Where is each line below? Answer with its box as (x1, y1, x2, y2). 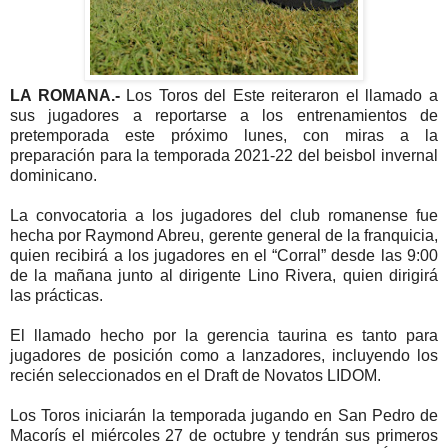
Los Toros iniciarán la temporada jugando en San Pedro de (10, 406, 438, 424)
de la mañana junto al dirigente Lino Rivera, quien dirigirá (10, 266, 438, 284)
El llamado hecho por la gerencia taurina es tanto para (10, 326, 438, 344)
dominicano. (10, 166, 97, 184)
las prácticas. (10, 286, 103, 304)
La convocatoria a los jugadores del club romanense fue (10, 206, 438, 224)
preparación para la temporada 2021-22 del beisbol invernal (10, 146, 438, 164)
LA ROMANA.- (10, 86, 127, 104)
